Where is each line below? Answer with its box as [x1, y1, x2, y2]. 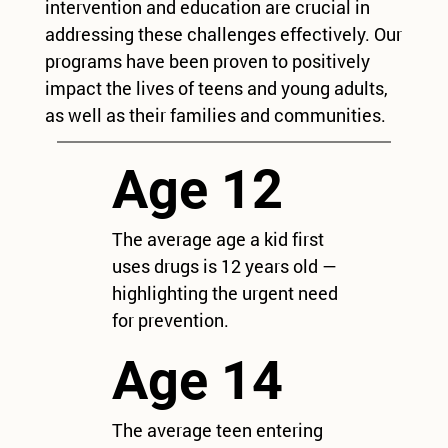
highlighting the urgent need [111, 281, 338, 306]
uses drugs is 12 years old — [111, 254, 337, 279]
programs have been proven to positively [44, 48, 370, 73]
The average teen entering [111, 418, 323, 443]
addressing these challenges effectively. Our [44, 21, 402, 46]
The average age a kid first [111, 227, 324, 252]
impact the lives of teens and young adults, [44, 75, 388, 100]
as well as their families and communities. [44, 102, 386, 127]
